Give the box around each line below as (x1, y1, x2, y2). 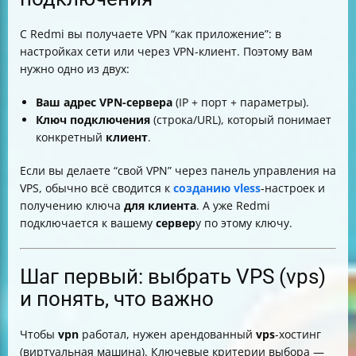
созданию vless (173, 180, 261, 195)
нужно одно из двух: (20, 61, 130, 76)
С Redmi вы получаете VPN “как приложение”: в (20, 26, 281, 41)
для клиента (124, 198, 196, 213)
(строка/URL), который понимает (150, 112, 331, 127)
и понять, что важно (20, 287, 214, 311)
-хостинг (275, 327, 321, 342)
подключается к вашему (20, 215, 156, 230)
